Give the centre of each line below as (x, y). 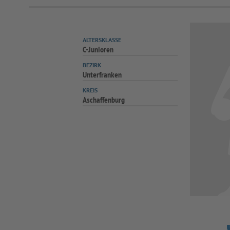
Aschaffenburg (104, 100)
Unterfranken (102, 74)
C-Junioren (98, 49)
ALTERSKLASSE (102, 40)
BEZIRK (92, 65)
